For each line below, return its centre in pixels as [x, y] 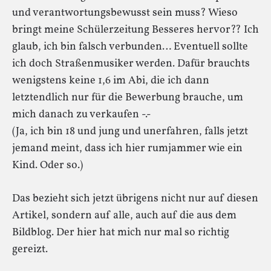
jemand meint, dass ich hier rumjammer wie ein [127, 148]
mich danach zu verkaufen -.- [82, 114]
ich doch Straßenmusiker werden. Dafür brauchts [131, 64]
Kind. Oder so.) [47, 165]
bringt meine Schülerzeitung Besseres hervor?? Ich [135, 30]
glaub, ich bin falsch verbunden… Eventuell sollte [130, 47]
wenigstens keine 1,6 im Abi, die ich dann [111, 80]
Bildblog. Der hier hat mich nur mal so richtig [121, 232]
